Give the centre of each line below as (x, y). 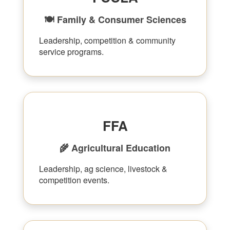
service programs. (71, 52)
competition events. (74, 180)
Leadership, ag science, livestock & (103, 169)
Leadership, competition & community (107, 40)
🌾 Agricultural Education (115, 148)
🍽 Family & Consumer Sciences (115, 20)
